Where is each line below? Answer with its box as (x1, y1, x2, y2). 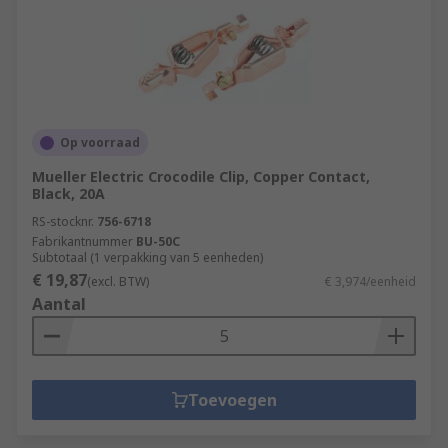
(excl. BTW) (87, 273, 149, 290)
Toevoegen (187, 389, 277, 411)
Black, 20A (32, 184, 105, 203)
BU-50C (136, 233, 180, 250)
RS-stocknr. (32, 213, 94, 230)
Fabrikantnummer (32, 233, 133, 250)
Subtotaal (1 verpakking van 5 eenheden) (32, 249, 263, 266)
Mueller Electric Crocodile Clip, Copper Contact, (32, 167, 370, 186)
